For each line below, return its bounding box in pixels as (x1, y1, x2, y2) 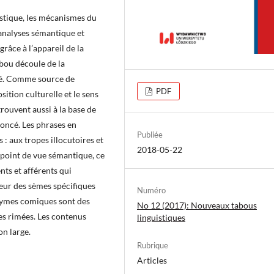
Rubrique (137, 240, 168, 250)
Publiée (137, 129, 163, 139)
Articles (137, 254, 167, 265)
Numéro (137, 185, 166, 195)
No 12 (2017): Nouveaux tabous (137, 199, 257, 210)
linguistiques (137, 212, 185, 223)
